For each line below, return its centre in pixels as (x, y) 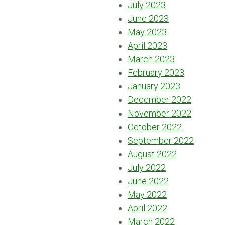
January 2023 (154, 86)
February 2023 (156, 72)
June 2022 (148, 181)
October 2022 (155, 127)
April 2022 (147, 208)
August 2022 (152, 154)
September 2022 (161, 140)
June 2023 (148, 18)
